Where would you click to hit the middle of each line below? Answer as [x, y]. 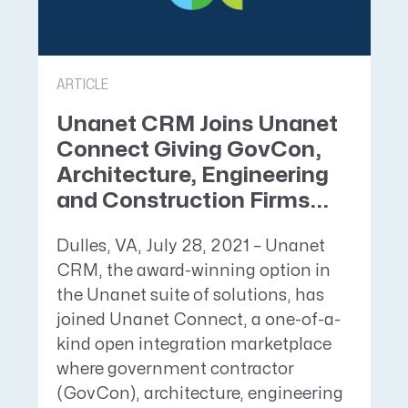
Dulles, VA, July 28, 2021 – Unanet [190, 246]
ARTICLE [82, 85]
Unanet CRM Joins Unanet [197, 125]
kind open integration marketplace [194, 344]
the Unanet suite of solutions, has [190, 295]
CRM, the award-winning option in [193, 270]
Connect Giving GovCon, [189, 150]
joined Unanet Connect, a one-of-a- [198, 320]
